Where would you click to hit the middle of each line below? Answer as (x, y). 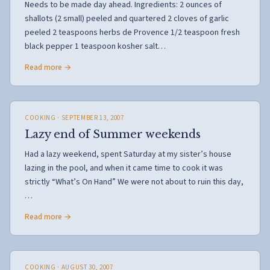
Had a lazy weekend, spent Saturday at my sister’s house (128, 154)
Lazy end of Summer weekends (113, 134)
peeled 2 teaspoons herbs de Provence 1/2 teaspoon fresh (132, 33)
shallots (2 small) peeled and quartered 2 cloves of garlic (127, 19)
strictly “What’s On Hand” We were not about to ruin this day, (134, 182)
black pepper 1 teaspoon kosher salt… (95, 46)
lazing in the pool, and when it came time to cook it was (124, 168)
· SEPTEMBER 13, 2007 (90, 118)
